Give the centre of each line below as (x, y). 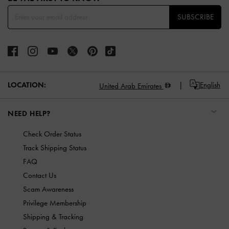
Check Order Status (52, 134)
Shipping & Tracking (53, 216)
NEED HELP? (29, 113)
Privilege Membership (55, 203)
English (210, 85)
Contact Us (40, 175)
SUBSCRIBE (195, 17)
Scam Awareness (48, 189)
